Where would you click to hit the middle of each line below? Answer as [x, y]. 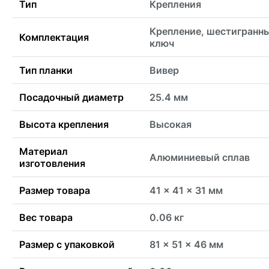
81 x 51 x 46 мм [186, 244]
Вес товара [46, 217]
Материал [44, 151]
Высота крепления [64, 124]
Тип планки [46, 70]
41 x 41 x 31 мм [186, 190]
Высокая [171, 124]
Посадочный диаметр [71, 97]
